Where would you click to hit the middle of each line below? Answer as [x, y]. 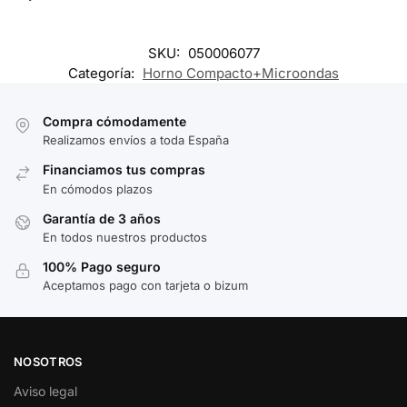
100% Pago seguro [102, 266]
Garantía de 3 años [102, 218]
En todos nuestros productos [125, 237]
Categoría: [103, 73]
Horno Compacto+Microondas [241, 73]
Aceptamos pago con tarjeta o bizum [145, 286]
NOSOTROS [48, 361]
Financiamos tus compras [124, 170]
